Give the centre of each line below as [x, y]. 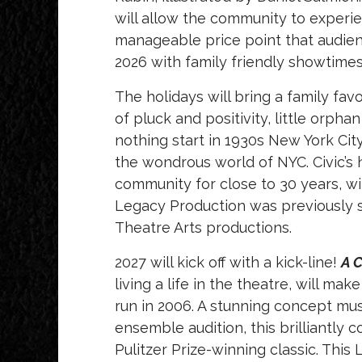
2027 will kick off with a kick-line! [228, 263]
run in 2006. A [161, 306]
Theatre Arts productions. [203, 228]
